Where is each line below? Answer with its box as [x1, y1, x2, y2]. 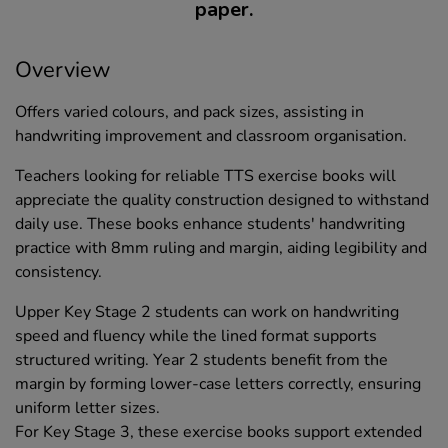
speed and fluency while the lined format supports [15, 324, 377, 347]
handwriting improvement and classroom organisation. [15, 124, 407, 147]
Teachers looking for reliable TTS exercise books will [15, 164, 396, 187]
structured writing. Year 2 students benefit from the [15, 348, 388, 371]
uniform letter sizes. [15, 396, 160, 419]
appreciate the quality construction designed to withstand [15, 188, 429, 211]
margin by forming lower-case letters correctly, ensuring [15, 372, 421, 395]
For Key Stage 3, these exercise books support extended [15, 420, 422, 443]
